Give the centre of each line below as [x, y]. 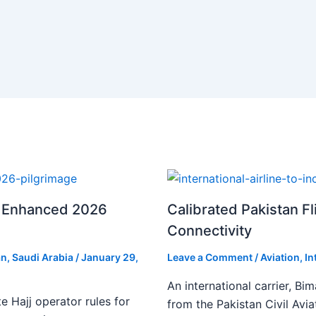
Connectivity [209, 230]
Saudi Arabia [43, 257]
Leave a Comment [209, 257]
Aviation [280, 257]
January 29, [110, 257]
